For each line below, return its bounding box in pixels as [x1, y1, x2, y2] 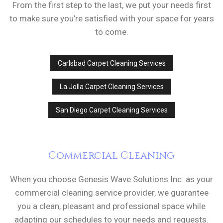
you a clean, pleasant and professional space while [17, 201, 206, 212]
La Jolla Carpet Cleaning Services [59, 83, 164, 91]
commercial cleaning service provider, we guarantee [14, 188, 209, 198]
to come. [95, 27, 128, 37]
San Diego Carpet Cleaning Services [55, 106, 168, 114]
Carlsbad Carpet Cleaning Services [57, 59, 166, 68]
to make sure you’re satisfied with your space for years [9, 13, 214, 24]
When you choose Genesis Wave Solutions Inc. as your [10, 174, 213, 185]
